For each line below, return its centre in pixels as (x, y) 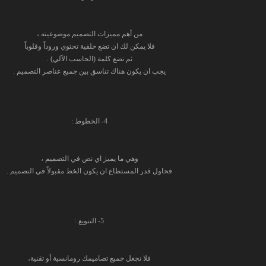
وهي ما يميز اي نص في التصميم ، (89, 159)
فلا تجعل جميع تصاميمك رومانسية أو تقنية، (89, 258)
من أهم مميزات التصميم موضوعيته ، (89, 34)
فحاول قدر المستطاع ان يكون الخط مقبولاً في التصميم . (89, 171)
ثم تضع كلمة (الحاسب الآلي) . (89, 59)
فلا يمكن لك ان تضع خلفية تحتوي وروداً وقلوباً (89, 46)
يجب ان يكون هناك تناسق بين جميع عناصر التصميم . (89, 71)
